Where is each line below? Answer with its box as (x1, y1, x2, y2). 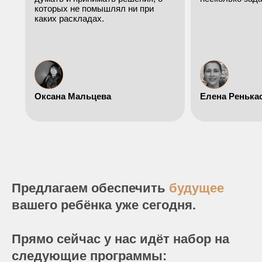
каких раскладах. (35, 13, 104, 23)
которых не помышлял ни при (35, 3, 154, 13)
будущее (169, 180, 224, 195)
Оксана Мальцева (35, 91, 111, 101)
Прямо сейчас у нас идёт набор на (12, 231, 229, 246)
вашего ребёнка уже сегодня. (12, 197, 196, 212)
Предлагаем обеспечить (12, 180, 169, 195)
